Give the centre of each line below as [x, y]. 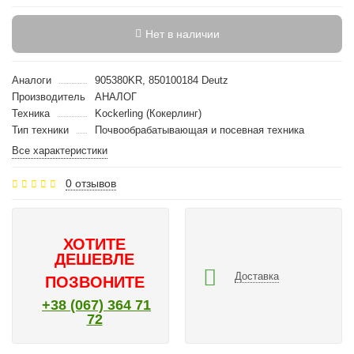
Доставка [257, 276]
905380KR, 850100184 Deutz [161, 80]
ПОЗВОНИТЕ [94, 282]
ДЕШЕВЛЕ [94, 259]
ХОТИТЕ [94, 244]
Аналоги [32, 80]
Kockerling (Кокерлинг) [148, 113]
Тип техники [40, 130]
